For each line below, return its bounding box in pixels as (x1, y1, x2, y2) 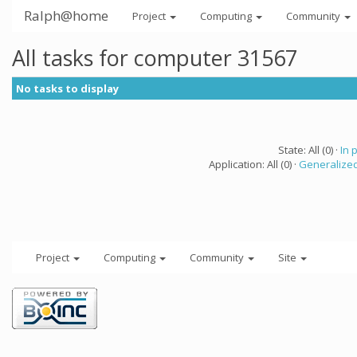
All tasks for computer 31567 (12, 43, 297, 73)
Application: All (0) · (209, 157, 299, 171)
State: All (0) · (277, 143, 340, 157)
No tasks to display (16, 81, 119, 96)
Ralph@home (24, 6, 108, 25)
